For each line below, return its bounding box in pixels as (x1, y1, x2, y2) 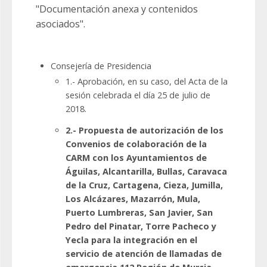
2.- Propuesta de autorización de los (66, 125, 223, 136)
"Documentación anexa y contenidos (36, 2, 198, 16)
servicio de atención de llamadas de (66, 248, 222, 260)
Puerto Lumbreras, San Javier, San (66, 207, 213, 219)
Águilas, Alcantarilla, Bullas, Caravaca (66, 166, 227, 178)
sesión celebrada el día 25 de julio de (66, 89, 210, 101)
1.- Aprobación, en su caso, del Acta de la (66, 76, 228, 88)
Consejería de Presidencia (51, 60, 151, 72)
